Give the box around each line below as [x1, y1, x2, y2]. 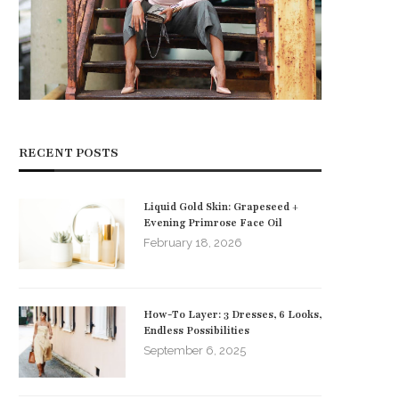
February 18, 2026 [143, 235, 242, 249]
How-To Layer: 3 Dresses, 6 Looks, [143, 306, 322, 322]
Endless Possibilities [143, 322, 249, 338]
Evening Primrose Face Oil [143, 215, 282, 230]
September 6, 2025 [143, 343, 246, 357]
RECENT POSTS [19, 143, 118, 161]
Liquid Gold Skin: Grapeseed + [143, 199, 298, 214]
